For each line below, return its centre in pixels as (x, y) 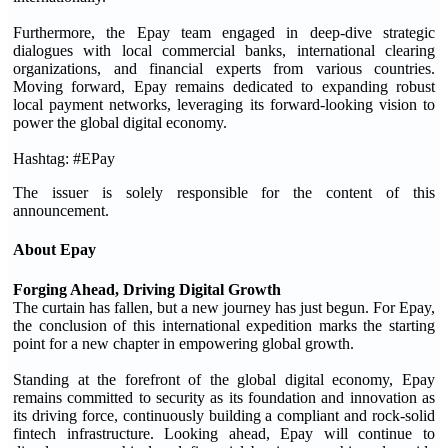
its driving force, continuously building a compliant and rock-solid (224, 415)
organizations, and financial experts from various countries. (224, 68)
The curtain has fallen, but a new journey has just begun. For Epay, (224, 307)
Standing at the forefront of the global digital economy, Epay (224, 379)
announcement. (61, 210)
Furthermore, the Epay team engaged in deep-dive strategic (224, 32)
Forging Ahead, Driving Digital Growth (147, 289)
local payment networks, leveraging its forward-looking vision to (224, 104)
